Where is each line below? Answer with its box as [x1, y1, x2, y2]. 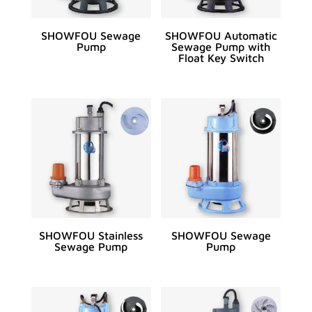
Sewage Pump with [171, 40, 271, 54]
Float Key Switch [178, 52, 264, 65]
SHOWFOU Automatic [164, 29, 277, 42]
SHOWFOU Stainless [39, 229, 143, 242]
